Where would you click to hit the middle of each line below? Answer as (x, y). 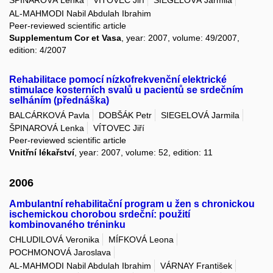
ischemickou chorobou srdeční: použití (100, 214)
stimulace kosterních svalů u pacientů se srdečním (126, 90)
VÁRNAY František (196, 265)
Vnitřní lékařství (42, 153)
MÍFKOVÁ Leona (141, 240)
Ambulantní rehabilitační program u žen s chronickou (132, 204)
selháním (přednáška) (59, 100)
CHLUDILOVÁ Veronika (54, 240)
